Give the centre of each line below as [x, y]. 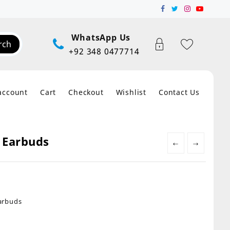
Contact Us [179, 92]
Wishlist [131, 92]
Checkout [86, 92]
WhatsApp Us [101, 37]
